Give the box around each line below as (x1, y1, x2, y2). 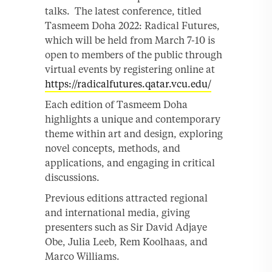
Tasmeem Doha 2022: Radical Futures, (45, 19, 220, 32)
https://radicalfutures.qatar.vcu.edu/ (45, 77, 211, 90)
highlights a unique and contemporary (45, 112, 220, 125)
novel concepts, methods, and (45, 141, 180, 154)
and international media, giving (45, 206, 190, 219)
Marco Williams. (45, 250, 120, 262)
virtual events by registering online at (45, 63, 215, 75)
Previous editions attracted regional (45, 191, 208, 204)
